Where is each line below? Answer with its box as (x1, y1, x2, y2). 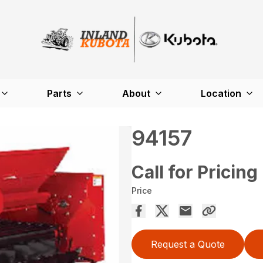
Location (200, 87, 241, 99)
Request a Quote (151, 238, 225, 250)
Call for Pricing (131, 161, 258, 183)
